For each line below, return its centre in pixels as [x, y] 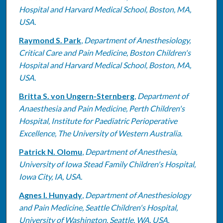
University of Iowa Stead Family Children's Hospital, [107, 164]
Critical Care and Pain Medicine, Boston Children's [105, 52]
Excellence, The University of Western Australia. [100, 133]
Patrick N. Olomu [50, 151]
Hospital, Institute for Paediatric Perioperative [98, 120]
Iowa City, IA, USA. [50, 176]
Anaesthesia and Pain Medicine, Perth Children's [102, 108]
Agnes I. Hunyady [50, 195]
